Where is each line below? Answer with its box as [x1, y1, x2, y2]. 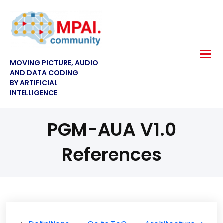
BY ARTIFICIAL [10, 78, 58, 88]
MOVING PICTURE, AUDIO [10, 58, 98, 68]
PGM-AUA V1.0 [47, 117, 176, 143]
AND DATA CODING [10, 68, 78, 78]
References [61, 142, 162, 168]
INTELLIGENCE [10, 88, 57, 98]
